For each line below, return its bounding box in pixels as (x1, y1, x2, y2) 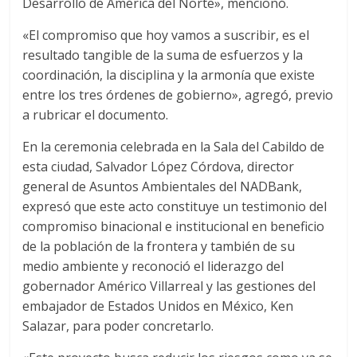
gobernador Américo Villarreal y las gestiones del (22, 277, 316, 296)
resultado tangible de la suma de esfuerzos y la (22, 46, 304, 65)
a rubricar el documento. (22, 106, 169, 124)
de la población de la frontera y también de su (22, 237, 296, 256)
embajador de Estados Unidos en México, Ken (22, 297, 294, 316)
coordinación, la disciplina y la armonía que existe (22, 66, 316, 84)
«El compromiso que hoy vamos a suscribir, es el (22, 26, 310, 45)
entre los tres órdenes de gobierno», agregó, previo (22, 86, 334, 104)
